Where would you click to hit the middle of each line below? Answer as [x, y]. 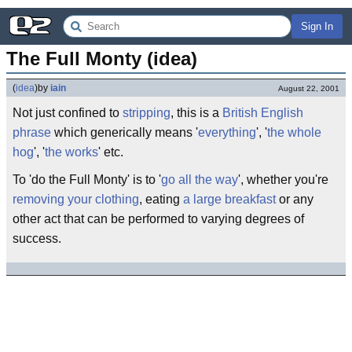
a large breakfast [229, 199]
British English [263, 113]
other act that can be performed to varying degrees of [158, 219]
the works [71, 152]
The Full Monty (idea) [102, 59]
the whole [294, 132]
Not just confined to [68, 113]
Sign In [317, 26]
